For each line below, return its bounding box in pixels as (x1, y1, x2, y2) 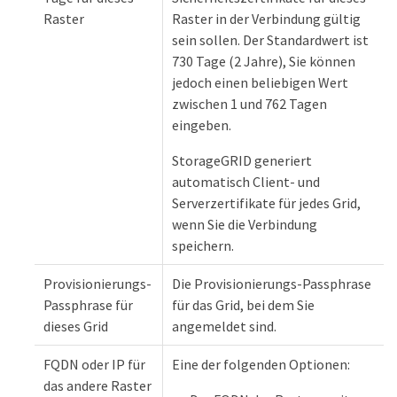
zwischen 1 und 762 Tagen (172, 95, 327, 113)
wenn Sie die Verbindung (172, 215, 317, 234)
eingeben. (172, 116, 231, 135)
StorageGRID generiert (172, 152, 312, 170)
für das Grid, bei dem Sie (172, 296, 315, 315)
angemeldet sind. (172, 317, 276, 336)
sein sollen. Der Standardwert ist (172, 31, 369, 50)
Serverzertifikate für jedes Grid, (172, 194, 361, 213)
